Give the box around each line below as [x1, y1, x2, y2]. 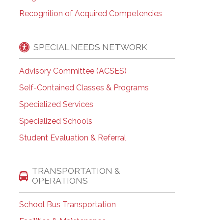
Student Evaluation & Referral [19, 133, 126, 143]
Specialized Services [19, 100, 93, 110]
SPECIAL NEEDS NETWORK [33, 41, 147, 52]
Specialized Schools [19, 116, 92, 126]
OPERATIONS [31, 175, 88, 186]
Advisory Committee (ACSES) [19, 66, 127, 76]
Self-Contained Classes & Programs [19, 83, 149, 93]
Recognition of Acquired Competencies [19, 9, 162, 19]
